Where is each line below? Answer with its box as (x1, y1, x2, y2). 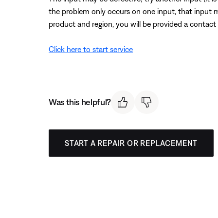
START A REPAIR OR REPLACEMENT (65, 139, 198, 148)
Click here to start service (49, 44, 133, 54)
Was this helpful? (49, 97, 111, 108)
